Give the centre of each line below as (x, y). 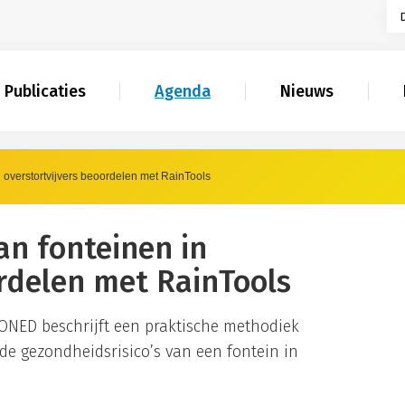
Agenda (183, 91)
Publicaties (45, 91)
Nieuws (306, 91)
